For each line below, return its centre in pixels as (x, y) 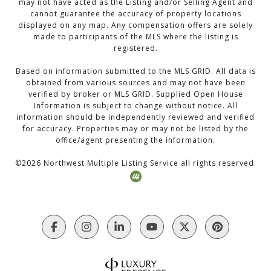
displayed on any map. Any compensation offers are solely (135, 25)
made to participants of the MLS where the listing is (135, 37)
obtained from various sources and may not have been (135, 83)
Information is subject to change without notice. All (135, 106)
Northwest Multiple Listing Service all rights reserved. (149, 163)
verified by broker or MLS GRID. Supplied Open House (135, 94)
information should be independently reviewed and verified (135, 117)
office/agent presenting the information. (135, 140)
